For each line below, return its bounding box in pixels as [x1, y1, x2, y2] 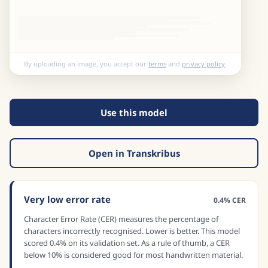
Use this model [100, 106, 167, 118]
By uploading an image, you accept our [24, 59, 148, 68]
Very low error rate [24, 193, 111, 205]
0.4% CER [214, 195, 246, 205]
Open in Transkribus [88, 147, 180, 159]
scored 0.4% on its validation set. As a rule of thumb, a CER [24, 237, 230, 248]
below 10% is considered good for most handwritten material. [24, 249, 243, 260]
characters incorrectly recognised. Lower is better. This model [24, 226, 240, 236]
